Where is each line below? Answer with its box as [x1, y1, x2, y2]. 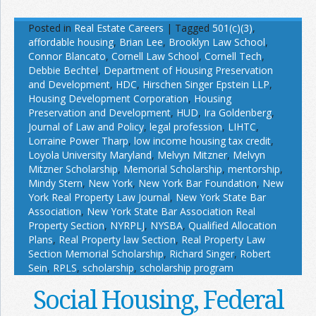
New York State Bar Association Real [87, 205, 255, 219]
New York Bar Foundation [138, 176, 257, 190]
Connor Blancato [28, 49, 106, 63]
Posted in [28, 21, 71, 35]
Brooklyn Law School [169, 35, 265, 49]
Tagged [175, 21, 209, 35]
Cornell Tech [205, 49, 262, 63]
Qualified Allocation [188, 219, 276, 233]
